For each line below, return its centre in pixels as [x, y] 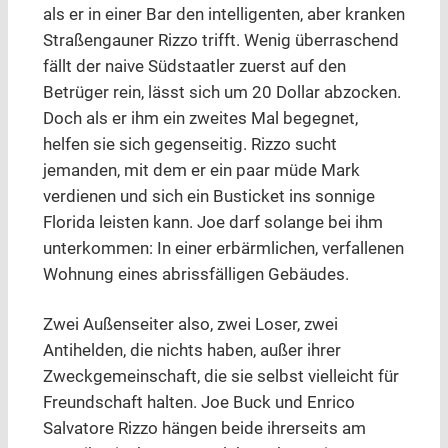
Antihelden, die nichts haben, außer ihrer [191, 351]
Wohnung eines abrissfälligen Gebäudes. [195, 275]
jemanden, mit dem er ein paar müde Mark [201, 171]
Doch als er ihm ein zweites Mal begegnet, [200, 119]
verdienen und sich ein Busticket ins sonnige [208, 197]
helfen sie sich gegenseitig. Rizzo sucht [189, 145]
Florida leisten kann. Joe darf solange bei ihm [212, 223]
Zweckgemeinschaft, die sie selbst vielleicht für [220, 377]
